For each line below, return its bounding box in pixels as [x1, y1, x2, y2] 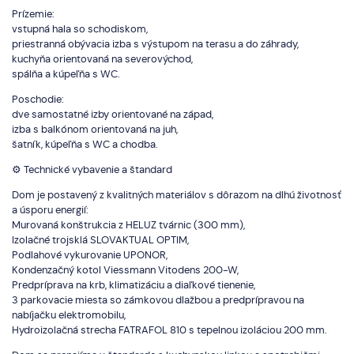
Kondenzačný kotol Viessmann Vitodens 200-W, [12, 263, 239, 277]
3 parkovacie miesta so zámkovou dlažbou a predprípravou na [12, 293, 304, 307]
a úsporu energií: [12, 203, 88, 217]
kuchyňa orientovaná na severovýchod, [12, 52, 193, 66]
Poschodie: [12, 92, 64, 107]
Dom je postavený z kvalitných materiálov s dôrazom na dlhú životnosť [12, 188, 341, 202]
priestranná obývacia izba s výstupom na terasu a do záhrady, [12, 37, 299, 51]
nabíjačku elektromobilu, [12, 308, 126, 322]
